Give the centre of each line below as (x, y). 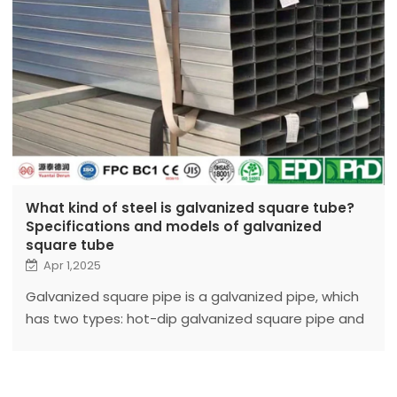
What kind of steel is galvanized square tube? (190, 207)
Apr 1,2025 (72, 265)
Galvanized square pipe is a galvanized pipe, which (192, 296)
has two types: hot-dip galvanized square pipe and (195, 318)
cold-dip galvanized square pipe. (133, 340)
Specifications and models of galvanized (173, 226)
